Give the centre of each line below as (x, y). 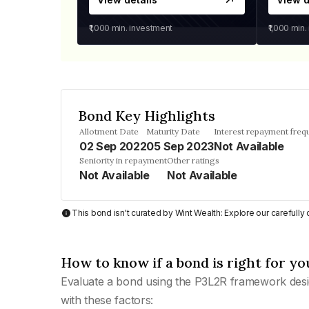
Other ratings (193, 160)
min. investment (141, 28)
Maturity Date (173, 131)
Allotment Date (109, 131)
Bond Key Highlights (147, 116)
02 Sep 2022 (113, 146)
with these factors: (107, 300)
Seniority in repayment (123, 160)
